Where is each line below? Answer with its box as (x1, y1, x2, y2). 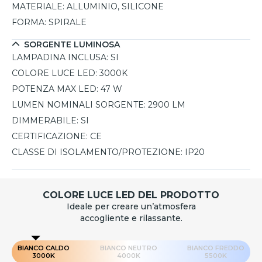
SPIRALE (49, 17, 87, 28)
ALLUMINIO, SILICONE (67, 1, 164, 12)
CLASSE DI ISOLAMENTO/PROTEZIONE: (12, 147, 182, 158)
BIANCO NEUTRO (99, 244, 157, 253)
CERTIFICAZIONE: (12, 131, 88, 142)
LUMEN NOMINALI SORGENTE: (12, 99, 146, 111)
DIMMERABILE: (12, 115, 78, 126)
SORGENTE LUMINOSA (24, 39, 120, 50)
